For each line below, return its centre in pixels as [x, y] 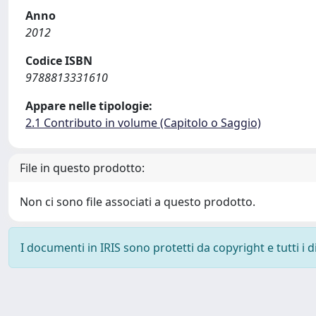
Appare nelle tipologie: [89, 106]
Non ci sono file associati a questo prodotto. [138, 202]
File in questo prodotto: [82, 168]
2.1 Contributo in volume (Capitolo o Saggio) [143, 123]
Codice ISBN [59, 61]
